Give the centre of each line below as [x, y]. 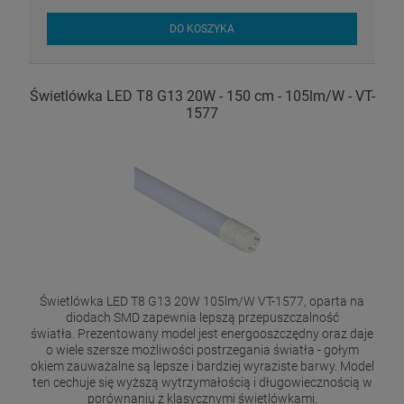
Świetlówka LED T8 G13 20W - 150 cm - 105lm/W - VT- [202, 96]
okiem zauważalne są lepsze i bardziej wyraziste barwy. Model [202, 366]
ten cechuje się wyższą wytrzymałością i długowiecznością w [202, 382]
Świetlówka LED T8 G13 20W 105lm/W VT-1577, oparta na [202, 301]
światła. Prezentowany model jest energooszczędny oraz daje [202, 333]
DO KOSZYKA [202, 29]
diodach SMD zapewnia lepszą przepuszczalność [202, 317]
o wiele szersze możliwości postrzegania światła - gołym [202, 349]
